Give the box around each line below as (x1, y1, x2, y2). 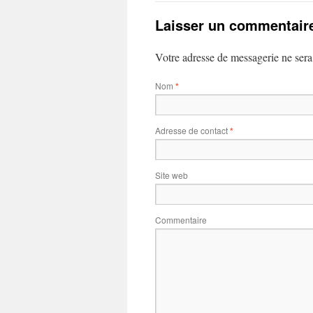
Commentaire (155, 214, 207, 226)
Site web (155, 169, 188, 181)
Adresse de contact (155, 124, 230, 136)
